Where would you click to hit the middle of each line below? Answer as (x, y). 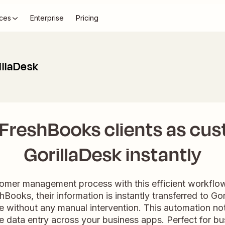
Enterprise (47, 18)
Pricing (87, 18)
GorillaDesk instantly (113, 155)
